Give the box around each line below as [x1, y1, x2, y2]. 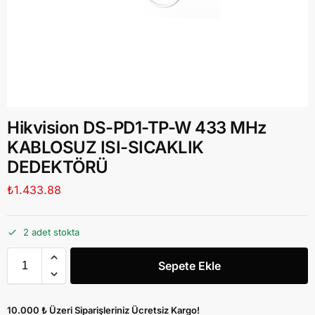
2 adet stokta [23, 226, 79, 238]
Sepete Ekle [157, 259, 221, 274]
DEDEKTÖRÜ [7, 157, 108, 177]
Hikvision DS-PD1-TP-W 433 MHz [7, 117, 267, 138]
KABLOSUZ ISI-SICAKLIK [7, 137, 204, 157]
